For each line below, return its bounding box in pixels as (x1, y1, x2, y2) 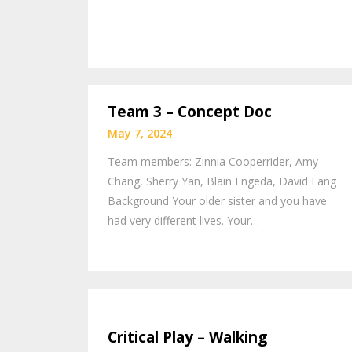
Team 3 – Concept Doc (108, 101, 272, 123)
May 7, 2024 (108, 126, 172, 141)
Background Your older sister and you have (108, 193, 327, 209)
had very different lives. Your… (108, 213, 259, 229)
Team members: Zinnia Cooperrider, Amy (108, 154, 318, 170)
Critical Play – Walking (108, 326, 267, 347)
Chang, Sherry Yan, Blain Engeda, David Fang (108, 174, 336, 189)
